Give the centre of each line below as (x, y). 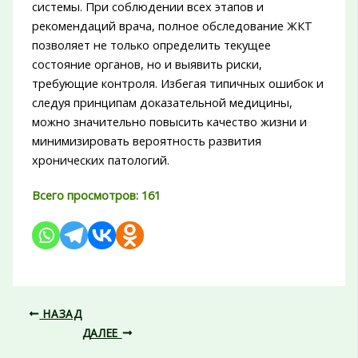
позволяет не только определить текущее (151, 45)
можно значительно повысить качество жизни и (169, 122)
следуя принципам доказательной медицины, (162, 103)
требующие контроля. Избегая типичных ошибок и (177, 84)
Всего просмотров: (85, 195)
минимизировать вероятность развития (146, 141)
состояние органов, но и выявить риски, (147, 64)
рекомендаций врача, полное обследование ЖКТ (172, 26)
